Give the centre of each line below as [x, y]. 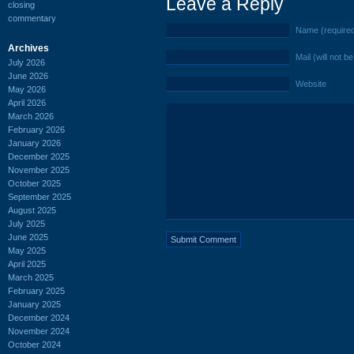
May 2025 [27, 250]
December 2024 [39, 317]
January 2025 [34, 304]
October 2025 [34, 183]
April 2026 [27, 102]
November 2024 [39, 331]
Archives [28, 48]
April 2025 [27, 264]
